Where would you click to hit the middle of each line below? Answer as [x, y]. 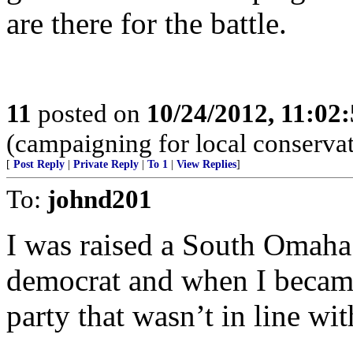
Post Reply [39, 164]
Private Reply [106, 164]
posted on [89, 113]
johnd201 [100, 199]
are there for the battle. [147, 23]
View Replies [206, 164]
